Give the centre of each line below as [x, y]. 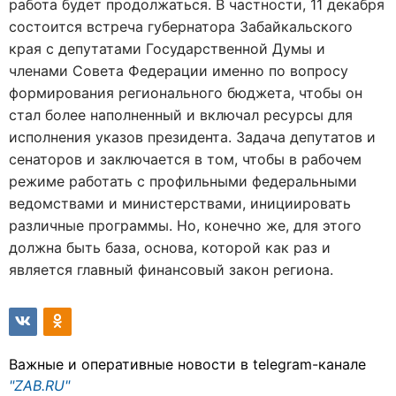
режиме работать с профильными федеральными [183, 181]
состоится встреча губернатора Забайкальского [181, 27]
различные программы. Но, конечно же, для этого [185, 225]
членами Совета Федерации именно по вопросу [179, 71]
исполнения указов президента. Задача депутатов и [192, 137]
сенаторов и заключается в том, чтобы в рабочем [185, 159]
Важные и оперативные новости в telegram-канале [187, 364]
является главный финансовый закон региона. [171, 270]
